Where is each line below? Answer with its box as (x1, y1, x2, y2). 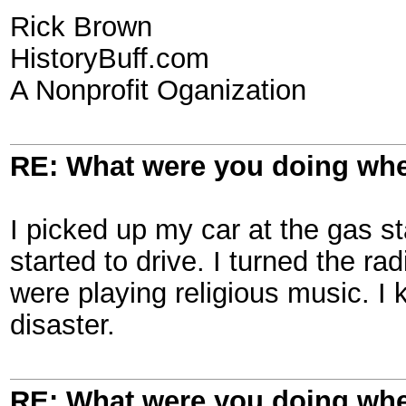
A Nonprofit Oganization (10, 74, 306, 105)
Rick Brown (10, 11, 152, 42)
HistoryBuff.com (10, 43, 209, 73)
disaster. (10, 309, 115, 340)
